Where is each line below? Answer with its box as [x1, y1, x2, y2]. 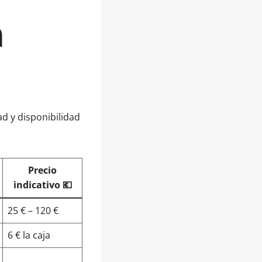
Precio [28, 164, 57, 177]
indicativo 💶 [13, 178, 72, 191]
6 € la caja [8, 229, 50, 242]
